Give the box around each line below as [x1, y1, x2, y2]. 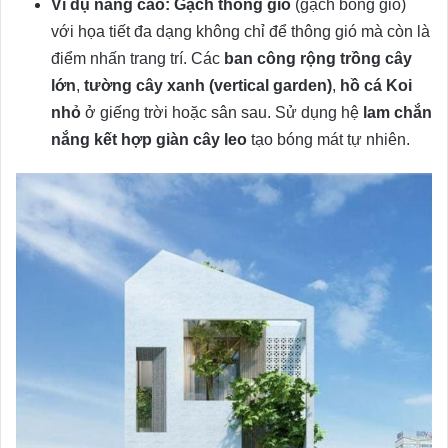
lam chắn [363, 103, 432, 121]
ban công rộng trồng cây [224, 49, 412, 67]
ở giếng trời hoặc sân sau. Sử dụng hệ [81, 103, 363, 121]
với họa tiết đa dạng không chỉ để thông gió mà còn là [51, 22, 430, 40]
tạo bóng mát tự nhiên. [247, 130, 410, 148]
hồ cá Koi [340, 76, 412, 94]
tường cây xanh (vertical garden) [84, 76, 332, 94]
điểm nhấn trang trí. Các [51, 49, 224, 67]
